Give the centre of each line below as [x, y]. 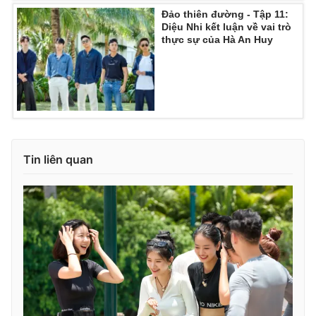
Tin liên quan [58, 159]
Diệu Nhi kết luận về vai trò [226, 27]
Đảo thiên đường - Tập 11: [225, 14]
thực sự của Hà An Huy [217, 39]
